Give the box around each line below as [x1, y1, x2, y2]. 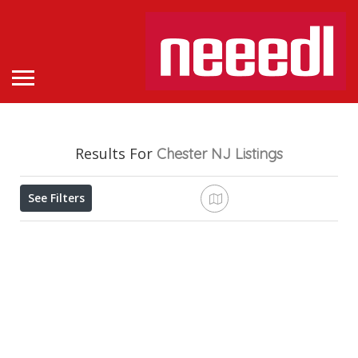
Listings [235, 145, 283, 164]
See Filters [27, 190, 85, 206]
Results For [75, 144, 157, 164]
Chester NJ [157, 145, 231, 164]
